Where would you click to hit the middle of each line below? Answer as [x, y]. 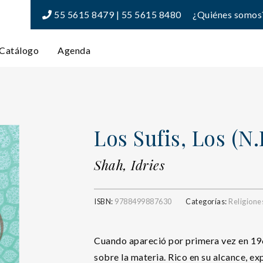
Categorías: [207, 201]
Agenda [74, 50]
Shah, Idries [129, 165]
